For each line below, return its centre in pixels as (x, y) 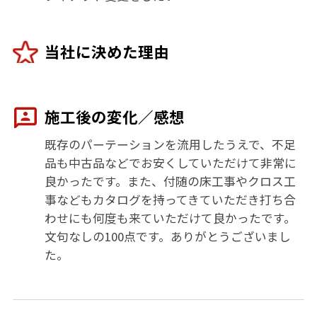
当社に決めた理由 (107, 52)
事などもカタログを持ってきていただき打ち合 (171, 199)
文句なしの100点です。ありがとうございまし (168, 236)
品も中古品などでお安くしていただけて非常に (171, 162)
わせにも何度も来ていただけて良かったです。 (171, 218)
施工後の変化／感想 (115, 116)
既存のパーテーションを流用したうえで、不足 (171, 144)
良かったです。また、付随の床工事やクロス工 (171, 181)
